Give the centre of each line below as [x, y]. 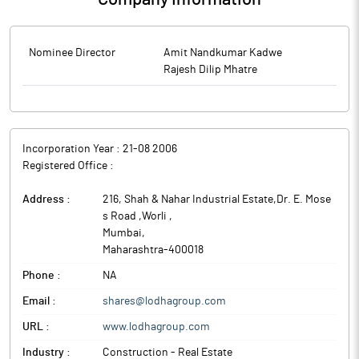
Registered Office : [68, 166]
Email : [39, 301]
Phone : [42, 276]
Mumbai [122, 233]
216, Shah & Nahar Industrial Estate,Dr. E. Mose [217, 200]
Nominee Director [72, 53]
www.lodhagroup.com [156, 327]
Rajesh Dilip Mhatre [210, 70]
